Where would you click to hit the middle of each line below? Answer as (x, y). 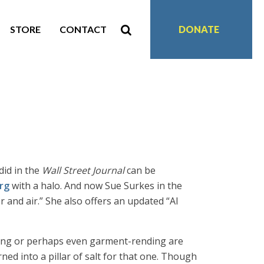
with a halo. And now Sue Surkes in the (96, 186)
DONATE (199, 29)
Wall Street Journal (83, 170)
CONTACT (83, 29)
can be (140, 170)
